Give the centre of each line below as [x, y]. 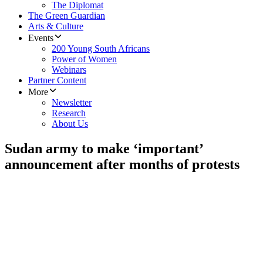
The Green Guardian [67, 16]
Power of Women [84, 59]
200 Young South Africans [101, 49]
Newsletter [72, 103]
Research [69, 113]
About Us [70, 124]
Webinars [69, 70]
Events [41, 38]
